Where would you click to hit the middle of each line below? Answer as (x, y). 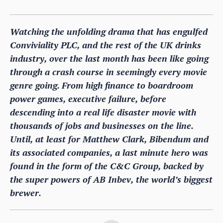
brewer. (26, 192)
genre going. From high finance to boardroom (102, 85)
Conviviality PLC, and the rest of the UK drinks (106, 45)
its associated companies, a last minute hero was (109, 152)
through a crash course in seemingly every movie (109, 71)
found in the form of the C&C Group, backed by (107, 166)
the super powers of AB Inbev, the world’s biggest (111, 179)
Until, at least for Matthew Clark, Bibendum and (109, 139)
